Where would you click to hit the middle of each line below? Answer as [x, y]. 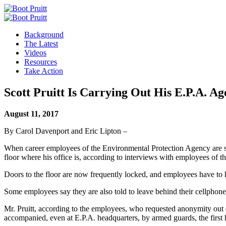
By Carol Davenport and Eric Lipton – [66, 131]
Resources [41, 62]
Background [44, 35]
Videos [35, 53]
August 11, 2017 [31, 114]
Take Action [44, 71]
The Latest [41, 44]
